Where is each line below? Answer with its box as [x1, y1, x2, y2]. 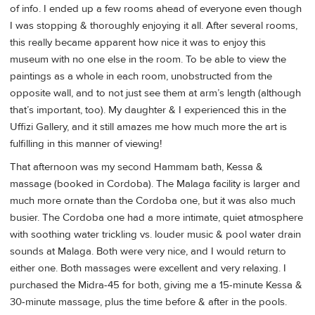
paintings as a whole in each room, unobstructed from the [10, 69, 272, 83]
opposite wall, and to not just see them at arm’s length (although [10, 86, 301, 100]
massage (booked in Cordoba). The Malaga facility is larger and [10, 177, 300, 191]
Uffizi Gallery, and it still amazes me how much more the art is [10, 120, 287, 134]
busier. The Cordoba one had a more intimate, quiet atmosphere [10, 211, 303, 225]
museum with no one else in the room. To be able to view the [10, 52, 286, 66]
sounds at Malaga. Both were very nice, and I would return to [10, 245, 286, 259]
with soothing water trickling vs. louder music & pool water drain [10, 228, 301, 242]
